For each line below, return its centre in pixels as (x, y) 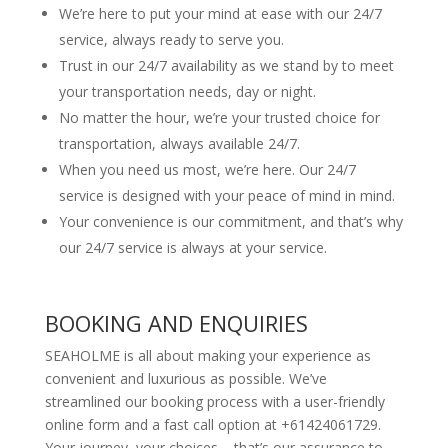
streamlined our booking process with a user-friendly (214, 401)
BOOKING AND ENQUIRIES (176, 323)
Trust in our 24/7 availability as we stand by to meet (226, 65)
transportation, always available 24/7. (179, 143)
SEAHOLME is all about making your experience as (207, 355)
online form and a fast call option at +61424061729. (212, 424)
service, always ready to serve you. (171, 39)
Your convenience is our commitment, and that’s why (230, 221)
